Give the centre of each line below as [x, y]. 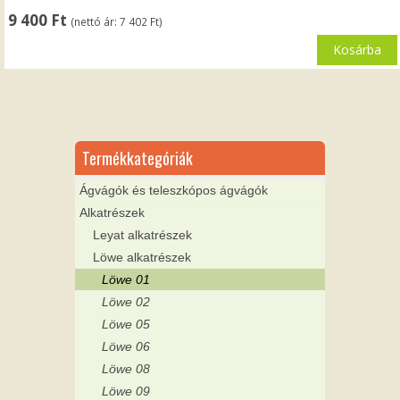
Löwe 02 [126, 302]
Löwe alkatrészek [142, 258]
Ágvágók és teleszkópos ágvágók [174, 191]
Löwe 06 [126, 347]
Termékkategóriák [137, 158]
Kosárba [357, 49]
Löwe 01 [126, 280]
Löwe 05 [126, 325]
